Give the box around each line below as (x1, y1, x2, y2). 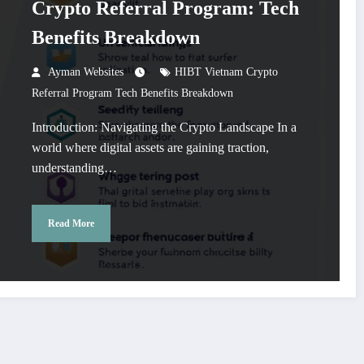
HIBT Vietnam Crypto (174, 66, 278, 79)
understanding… (31, 161, 117, 175)
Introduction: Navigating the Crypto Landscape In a (31, 120, 297, 135)
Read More (47, 217, 94, 229)
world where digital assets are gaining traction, (31, 141, 269, 155)
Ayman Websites (47, 66, 123, 79)
